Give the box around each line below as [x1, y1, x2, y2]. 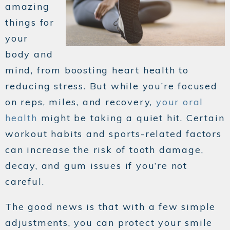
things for [5, 16, 55, 29]
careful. [5, 176, 45, 188]
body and [5, 48, 53, 61]
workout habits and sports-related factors [5, 128, 222, 140]
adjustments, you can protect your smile [5, 217, 213, 229]
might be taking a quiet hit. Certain [37, 112, 225, 124]
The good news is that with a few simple [5, 201, 216, 213]
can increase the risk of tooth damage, [5, 144, 204, 156]
